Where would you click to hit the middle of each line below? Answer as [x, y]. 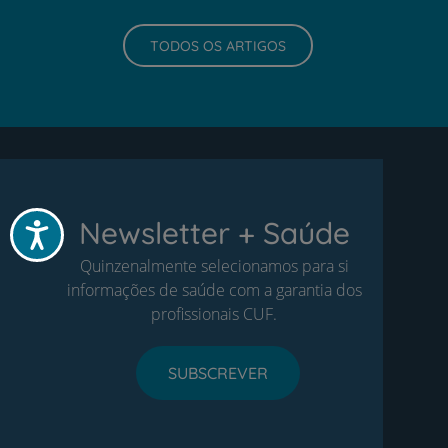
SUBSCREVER [218, 373]
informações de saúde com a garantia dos [214, 290]
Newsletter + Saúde [214, 233]
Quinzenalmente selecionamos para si [214, 266]
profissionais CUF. [214, 314]
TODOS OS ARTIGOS [217, 45]
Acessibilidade [84, 227]
